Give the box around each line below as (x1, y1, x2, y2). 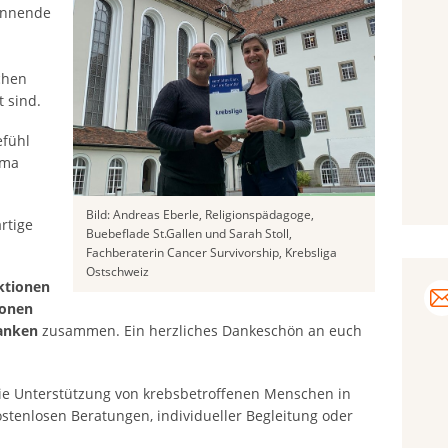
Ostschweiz (86, 263, 150, 281)
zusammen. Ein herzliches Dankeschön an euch (38, 321, 362, 341)
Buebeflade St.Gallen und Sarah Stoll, (86, 225, 293, 243)
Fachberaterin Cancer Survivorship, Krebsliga (86, 244, 338, 262)
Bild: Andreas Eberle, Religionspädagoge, (86, 206, 315, 224)
